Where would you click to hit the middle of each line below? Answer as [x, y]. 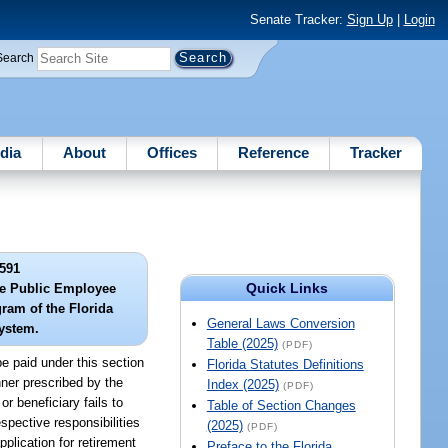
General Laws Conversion [280, 324]
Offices [171, 152]
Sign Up [369, 20]
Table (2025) [242, 344]
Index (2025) [242, 385]
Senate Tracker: [298, 20]
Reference [274, 152]
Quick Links [287, 288]
